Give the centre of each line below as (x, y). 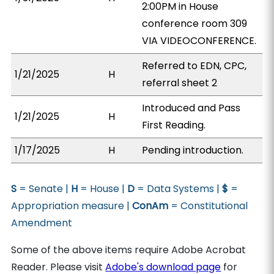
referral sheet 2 (180, 83)
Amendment (42, 223)
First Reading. (174, 125)
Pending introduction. (193, 150)
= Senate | (44, 189)
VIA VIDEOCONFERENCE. (199, 41)
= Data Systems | (179, 189)
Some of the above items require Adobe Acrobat (129, 250)
